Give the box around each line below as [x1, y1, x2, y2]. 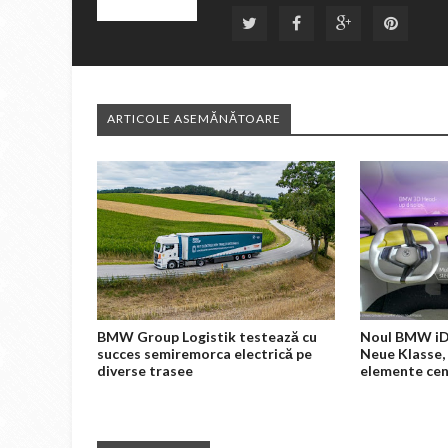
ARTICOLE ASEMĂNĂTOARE [107, 111, 281, 126]
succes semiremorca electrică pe [97, 344, 312, 362]
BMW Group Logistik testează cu [97, 327, 317, 345]
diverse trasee [97, 361, 193, 379]
